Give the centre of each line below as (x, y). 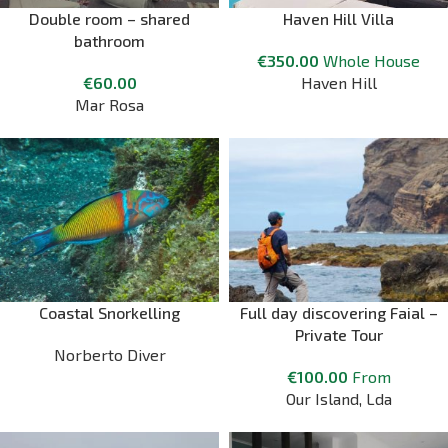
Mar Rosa (109, 104)
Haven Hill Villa (338, 18)
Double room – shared (109, 18)
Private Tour (338, 334)
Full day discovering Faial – (338, 312)
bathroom (109, 40)
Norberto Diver (109, 354)
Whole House (371, 60)
